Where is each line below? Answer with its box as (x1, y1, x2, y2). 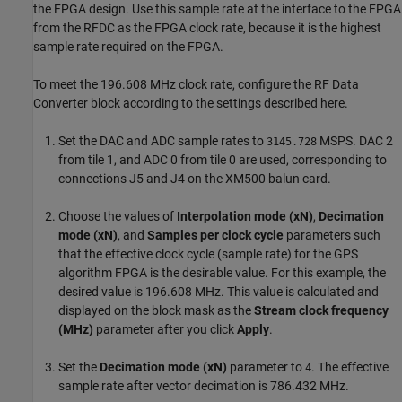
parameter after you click (93, 321, 237, 336)
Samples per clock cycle (147, 227, 284, 242)
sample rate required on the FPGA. (33, 39, 223, 54)
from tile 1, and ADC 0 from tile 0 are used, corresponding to (58, 152, 387, 167)
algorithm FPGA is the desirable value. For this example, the (58, 265, 386, 280)
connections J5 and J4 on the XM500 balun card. (58, 170, 331, 186)
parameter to (227, 359, 305, 374)
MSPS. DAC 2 (317, 133, 393, 148)
